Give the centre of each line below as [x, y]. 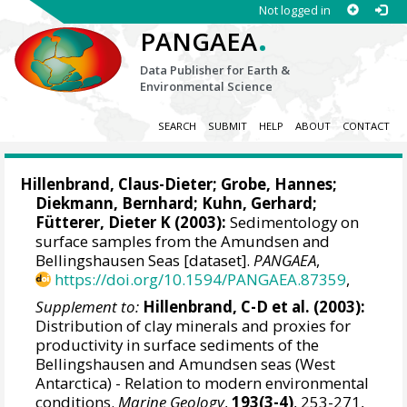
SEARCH [177, 126]
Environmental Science [207, 86]
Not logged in [294, 10]
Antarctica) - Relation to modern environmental [203, 382]
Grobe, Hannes [277, 184]
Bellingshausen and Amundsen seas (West [186, 363]
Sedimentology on [293, 223]
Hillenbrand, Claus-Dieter [117, 184]
